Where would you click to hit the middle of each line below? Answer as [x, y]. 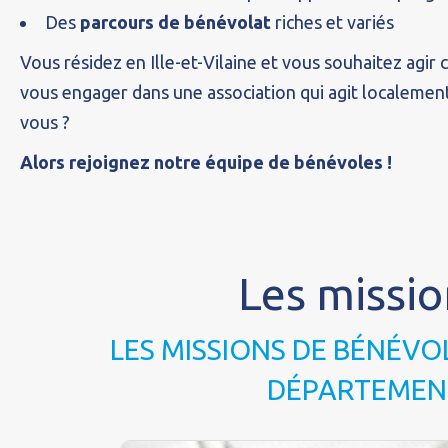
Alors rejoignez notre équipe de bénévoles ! [208, 162]
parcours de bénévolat [173, 22]
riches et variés [332, 22]
